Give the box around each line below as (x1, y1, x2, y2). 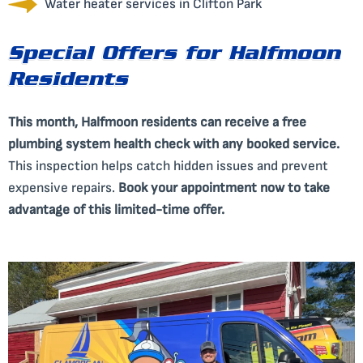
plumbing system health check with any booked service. (8, 136, 340, 153)
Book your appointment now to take (118, 180, 330, 197)
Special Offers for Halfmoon (8, 46, 340, 67)
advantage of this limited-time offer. (8, 202, 224, 219)
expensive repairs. (8, 180, 118, 197)
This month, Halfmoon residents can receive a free (8, 114, 306, 131)
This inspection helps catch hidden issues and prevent (8, 158, 328, 175)
